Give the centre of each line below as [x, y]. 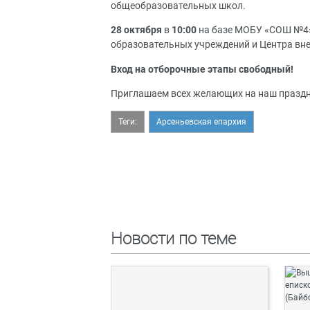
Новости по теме [173, 239]
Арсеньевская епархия [201, 122]
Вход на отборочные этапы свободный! [202, 69]
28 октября [136, 30]
